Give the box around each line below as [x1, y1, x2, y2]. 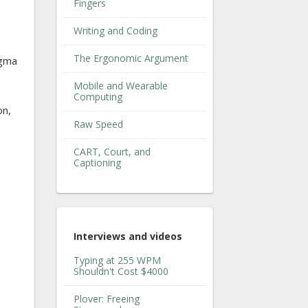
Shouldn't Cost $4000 [74, 265, 168, 278]
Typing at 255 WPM [74, 254, 161, 267]
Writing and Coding [74, 23, 157, 37]
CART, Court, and [74, 144, 151, 158]
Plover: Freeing [74, 292, 140, 306]
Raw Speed [74, 117, 123, 131]
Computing [74, 89, 122, 103]
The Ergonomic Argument [74, 51, 188, 65]
